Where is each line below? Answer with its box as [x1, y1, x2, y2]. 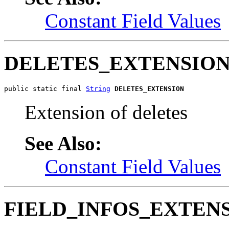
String [86, 84, 110, 93]
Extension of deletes [25, 101, 188, 123]
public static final [4, 84, 86, 93]
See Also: [25, 132, 102, 154]
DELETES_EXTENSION [114, 84, 184, 93]
